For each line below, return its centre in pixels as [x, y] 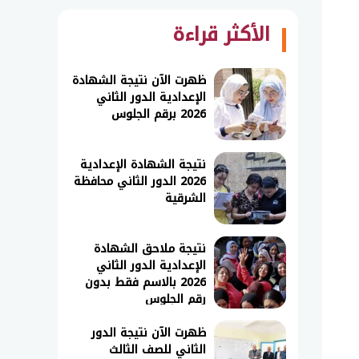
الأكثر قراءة [221, 34]
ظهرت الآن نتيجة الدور [149, 333]
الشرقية [186, 198]
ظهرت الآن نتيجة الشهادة [139, 81]
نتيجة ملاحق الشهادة [150, 249]
